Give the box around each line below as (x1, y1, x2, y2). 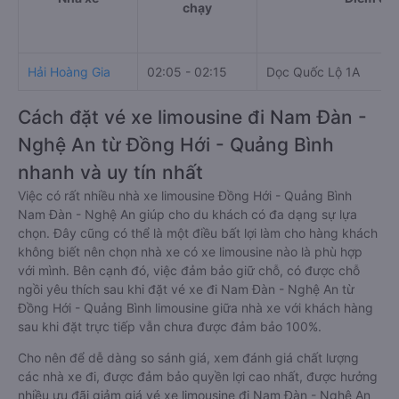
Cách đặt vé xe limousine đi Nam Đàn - (18, 106, 367, 128)
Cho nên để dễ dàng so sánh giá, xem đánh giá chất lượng (18, 350, 359, 365)
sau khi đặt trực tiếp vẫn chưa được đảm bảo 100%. (18, 319, 322, 334)
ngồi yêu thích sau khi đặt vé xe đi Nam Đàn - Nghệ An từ (18, 281, 354, 297)
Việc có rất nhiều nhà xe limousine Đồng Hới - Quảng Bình (18, 188, 352, 203)
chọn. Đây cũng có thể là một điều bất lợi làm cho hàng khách (18, 225, 378, 240)
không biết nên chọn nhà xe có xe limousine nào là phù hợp (18, 244, 362, 259)
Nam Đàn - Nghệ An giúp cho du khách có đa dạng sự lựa (18, 207, 357, 222)
